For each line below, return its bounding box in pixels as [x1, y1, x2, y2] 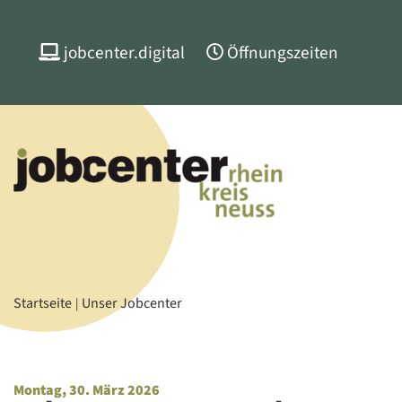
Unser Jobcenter [82, 293, 182, 313]
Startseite [13, 293, 72, 313]
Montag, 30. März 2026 [13, 380, 160, 400]
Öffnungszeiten [227, 39, 338, 66]
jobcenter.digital [64, 39, 185, 66]
